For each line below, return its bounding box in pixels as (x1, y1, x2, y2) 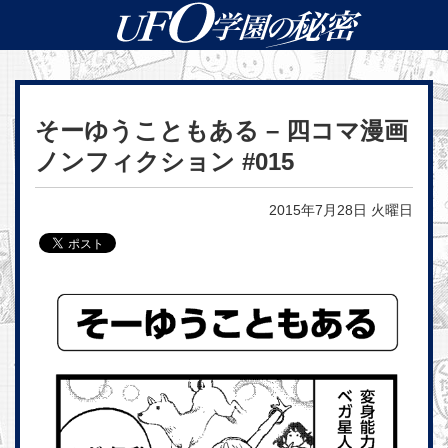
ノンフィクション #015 (35, 148, 294, 175)
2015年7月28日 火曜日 (269, 202, 413, 218)
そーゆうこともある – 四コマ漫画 (35, 117, 408, 144)
